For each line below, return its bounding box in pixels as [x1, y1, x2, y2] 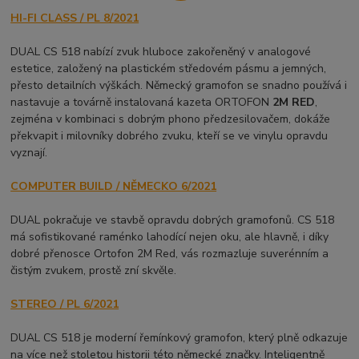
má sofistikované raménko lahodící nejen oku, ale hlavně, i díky [10, 229, 329, 245]
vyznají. [10, 145, 48, 161]
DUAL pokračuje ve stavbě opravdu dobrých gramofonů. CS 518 [10, 212, 335, 228]
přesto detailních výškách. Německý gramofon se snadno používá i [10, 78, 348, 94]
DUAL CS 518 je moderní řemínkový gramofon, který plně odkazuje [10, 330, 349, 346]
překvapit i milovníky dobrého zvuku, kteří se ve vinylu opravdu [10, 128, 329, 144]
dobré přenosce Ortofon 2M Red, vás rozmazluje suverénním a [10, 246, 329, 262]
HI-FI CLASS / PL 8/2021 [10, 10, 139, 26]
